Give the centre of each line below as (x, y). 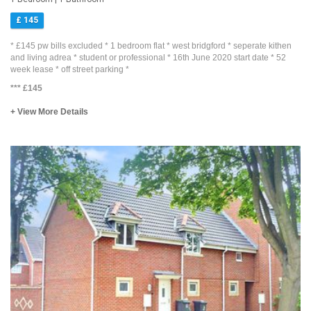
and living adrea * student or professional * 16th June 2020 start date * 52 (148, 58)
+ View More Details (49, 112)
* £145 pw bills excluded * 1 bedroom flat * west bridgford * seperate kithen (151, 46)
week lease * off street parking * (70, 70)
